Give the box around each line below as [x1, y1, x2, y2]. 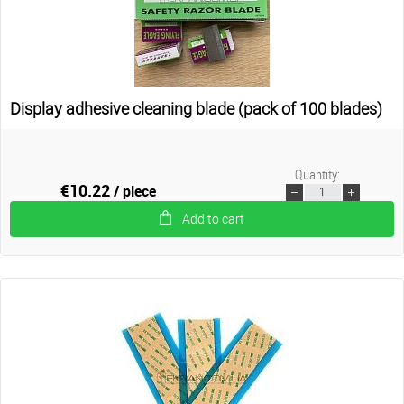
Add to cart [182, 211, 244, 226]
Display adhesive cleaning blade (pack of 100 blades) [10, 98, 382, 118]
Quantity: [294, 164, 340, 183]
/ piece [114, 180, 157, 201]
